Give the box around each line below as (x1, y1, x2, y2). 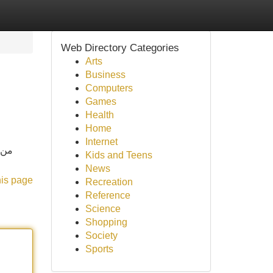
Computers (85, 83, 133, 93)
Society (85, 230, 118, 241)
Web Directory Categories (60, 41, 179, 54)
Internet (85, 136, 118, 147)
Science (85, 204, 121, 214)
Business (85, 69, 126, 80)
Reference (85, 190, 130, 200)
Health (85, 110, 114, 120)
